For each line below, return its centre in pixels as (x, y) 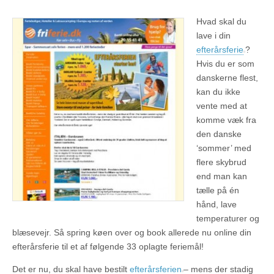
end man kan (222, 176)
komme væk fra (226, 120)
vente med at (222, 106)
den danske (219, 134)
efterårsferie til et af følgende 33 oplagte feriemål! (108, 246)
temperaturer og (228, 218)
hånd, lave (217, 204)
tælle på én (218, 190)
